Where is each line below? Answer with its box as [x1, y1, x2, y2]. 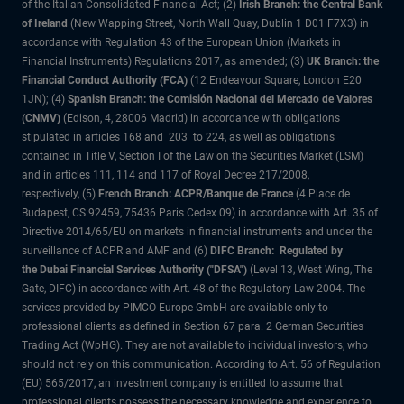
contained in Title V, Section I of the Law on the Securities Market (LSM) [22, 150, 363, 162]
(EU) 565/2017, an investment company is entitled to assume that [22, 377, 343, 390]
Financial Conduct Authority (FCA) [22, 74, 188, 87]
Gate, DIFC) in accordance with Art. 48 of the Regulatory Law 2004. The [22, 282, 365, 295]
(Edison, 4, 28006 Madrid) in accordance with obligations [60, 112, 340, 124]
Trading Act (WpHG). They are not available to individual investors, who [22, 339, 368, 352]
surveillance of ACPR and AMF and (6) [22, 244, 210, 257]
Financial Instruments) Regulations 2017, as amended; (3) [22, 55, 304, 68]
